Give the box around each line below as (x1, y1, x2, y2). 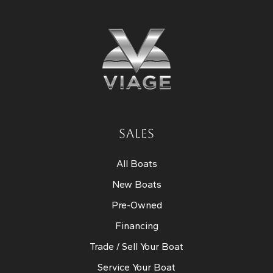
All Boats (116, 157, 157, 169)
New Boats (112, 178, 161, 190)
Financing (115, 219, 158, 232)
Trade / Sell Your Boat (90, 240, 183, 252)
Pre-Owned (111, 199, 162, 211)
